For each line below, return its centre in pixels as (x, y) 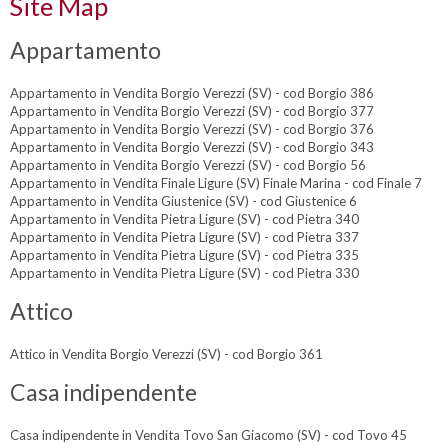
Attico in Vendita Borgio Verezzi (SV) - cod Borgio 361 (166, 353)
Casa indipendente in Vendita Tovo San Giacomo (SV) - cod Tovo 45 (208, 434)
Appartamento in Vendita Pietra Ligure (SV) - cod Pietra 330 (184, 272)
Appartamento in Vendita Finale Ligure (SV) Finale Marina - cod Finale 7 (216, 182)
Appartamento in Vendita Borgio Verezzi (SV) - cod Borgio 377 (192, 110)
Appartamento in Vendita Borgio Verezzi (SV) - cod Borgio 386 (192, 92)
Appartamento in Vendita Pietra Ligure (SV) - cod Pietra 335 (184, 254)
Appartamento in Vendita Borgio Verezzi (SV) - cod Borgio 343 (192, 146)
